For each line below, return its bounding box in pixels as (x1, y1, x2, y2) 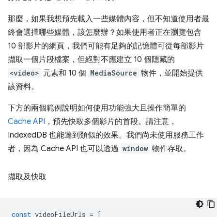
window (123, 143, 148, 153)
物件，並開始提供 (139, 68, 203, 78)
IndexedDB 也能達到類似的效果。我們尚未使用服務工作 (8, 130, 204, 140)
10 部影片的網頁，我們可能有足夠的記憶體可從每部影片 (8, 41, 204, 51)
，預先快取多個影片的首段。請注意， (45, 116, 177, 126)
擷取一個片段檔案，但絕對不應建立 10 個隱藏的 (8, 54, 175, 64)
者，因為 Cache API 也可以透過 (8, 143, 121, 154)
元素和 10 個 (41, 68, 88, 78)
